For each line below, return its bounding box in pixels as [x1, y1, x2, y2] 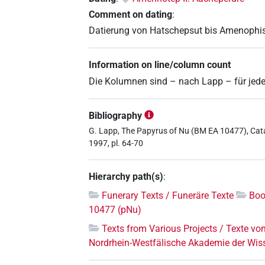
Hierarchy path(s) [89, 170, 164, 182]
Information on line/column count [89, 59, 231, 71]
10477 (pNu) [89, 203, 142, 215]
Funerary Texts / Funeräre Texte [102, 189, 234, 201]
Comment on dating [89, 9, 173, 21]
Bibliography [89, 109, 143, 121]
